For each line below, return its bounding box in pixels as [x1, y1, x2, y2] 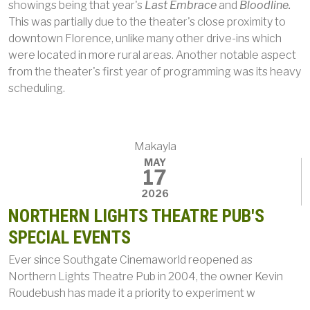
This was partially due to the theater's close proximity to [8, 15, 286, 28]
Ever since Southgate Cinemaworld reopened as [8, 253, 253, 266]
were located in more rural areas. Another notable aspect [8, 48, 296, 62]
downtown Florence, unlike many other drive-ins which [8, 32, 282, 45]
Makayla [134, 140, 176, 153]
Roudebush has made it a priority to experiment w [8, 286, 255, 300]
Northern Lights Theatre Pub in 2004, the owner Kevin [8, 270, 283, 283]
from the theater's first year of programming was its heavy [8, 65, 301, 78]
